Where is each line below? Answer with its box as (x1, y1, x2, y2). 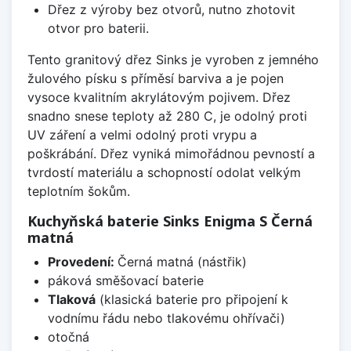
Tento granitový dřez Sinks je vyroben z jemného (27, 51, 319, 67)
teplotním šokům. (27, 183, 130, 199)
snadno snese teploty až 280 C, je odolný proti (27, 107, 307, 124)
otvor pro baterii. (47, 20, 149, 36)
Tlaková (47, 291, 96, 307)
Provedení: (47, 253, 118, 270)
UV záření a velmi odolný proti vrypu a (27, 126, 257, 143)
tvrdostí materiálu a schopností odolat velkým (27, 164, 301, 180)
